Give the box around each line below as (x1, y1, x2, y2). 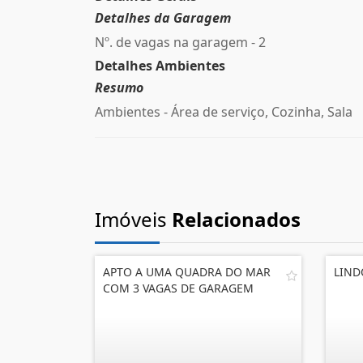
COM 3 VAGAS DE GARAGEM (103, 280, 254, 296)
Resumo (95, 79, 143, 96)
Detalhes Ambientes (95, 57, 225, 75)
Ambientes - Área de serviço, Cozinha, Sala (95, 103, 352, 121)
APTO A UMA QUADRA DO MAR (103, 264, 271, 280)
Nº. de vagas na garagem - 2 (95, 33, 266, 51)
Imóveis (95, 206, 172, 233)
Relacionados (172, 206, 301, 233)
